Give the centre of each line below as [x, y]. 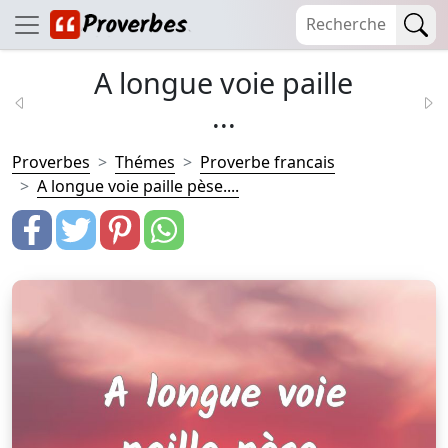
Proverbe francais [267, 162]
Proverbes [51, 162]
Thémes [145, 162]
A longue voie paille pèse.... [138, 186]
